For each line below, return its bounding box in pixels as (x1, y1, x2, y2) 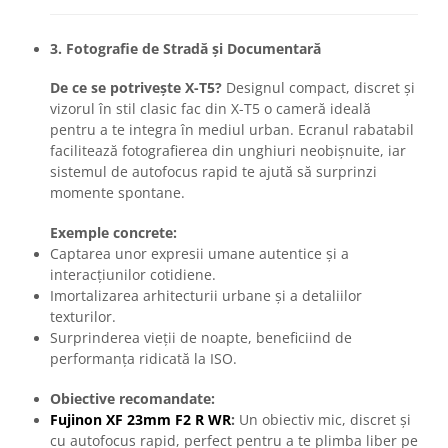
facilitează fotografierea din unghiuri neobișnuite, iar (50, 141, 406, 161)
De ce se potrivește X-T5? (50, 78, 222, 98)
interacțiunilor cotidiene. (50, 265, 216, 285)
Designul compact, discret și (222, 78, 415, 98)
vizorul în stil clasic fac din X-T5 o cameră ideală (50, 99, 371, 119)
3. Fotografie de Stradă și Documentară (50, 39, 321, 59)
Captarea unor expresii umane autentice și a (50, 244, 349, 264)
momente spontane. (50, 183, 185, 203)
